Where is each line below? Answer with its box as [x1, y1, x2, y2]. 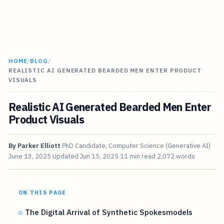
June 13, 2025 [8, 152, 51, 161]
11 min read [119, 152, 155, 161]
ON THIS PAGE [18, 189, 66, 196]
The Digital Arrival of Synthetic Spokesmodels [25, 207, 193, 217]
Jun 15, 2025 [79, 152, 118, 161]
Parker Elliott [17, 141, 60, 150]
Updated [52, 152, 80, 161]
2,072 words [156, 152, 195, 161]
